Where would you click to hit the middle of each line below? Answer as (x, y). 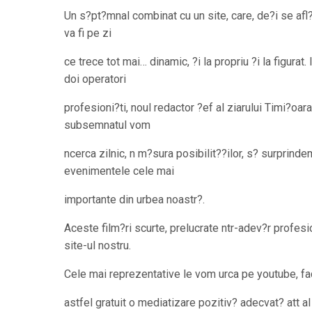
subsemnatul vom (107, 125)
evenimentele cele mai (119, 171)
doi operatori (95, 79)
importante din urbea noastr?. (134, 200)
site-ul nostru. (97, 245)
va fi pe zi (88, 33)
